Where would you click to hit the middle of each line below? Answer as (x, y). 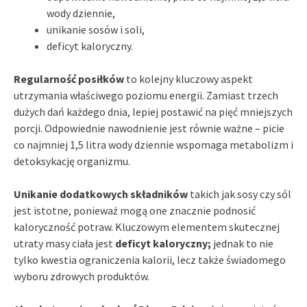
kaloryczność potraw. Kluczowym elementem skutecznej (147, 226)
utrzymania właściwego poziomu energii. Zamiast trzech (146, 95)
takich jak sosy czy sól (240, 194)
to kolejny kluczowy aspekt (188, 78)
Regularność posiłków (69, 78)
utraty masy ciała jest (64, 243)
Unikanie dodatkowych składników (101, 194)
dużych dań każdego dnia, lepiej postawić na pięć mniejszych (153, 111)
